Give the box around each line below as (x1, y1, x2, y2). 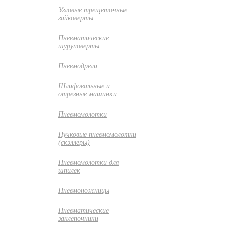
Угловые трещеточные (58, 6, 127, 14)
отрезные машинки (58, 90, 117, 98)
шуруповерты (58, 42, 99, 50)
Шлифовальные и (58, 82, 110, 90)
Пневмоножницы (58, 187, 109, 194)
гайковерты (58, 14, 93, 22)
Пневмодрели (58, 62, 97, 70)
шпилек (58, 167, 80, 174)
